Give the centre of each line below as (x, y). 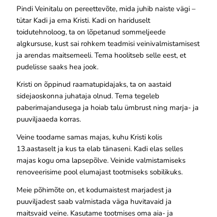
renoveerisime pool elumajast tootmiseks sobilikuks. (99, 172)
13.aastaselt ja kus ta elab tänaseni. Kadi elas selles (100, 149)
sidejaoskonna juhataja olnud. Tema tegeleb (88, 96)
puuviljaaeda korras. (48, 119)
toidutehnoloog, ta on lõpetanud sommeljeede (91, 32)
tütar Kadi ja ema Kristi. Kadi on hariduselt (83, 20)
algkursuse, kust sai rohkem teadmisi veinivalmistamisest (108, 43)
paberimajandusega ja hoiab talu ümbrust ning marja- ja (107, 108)
